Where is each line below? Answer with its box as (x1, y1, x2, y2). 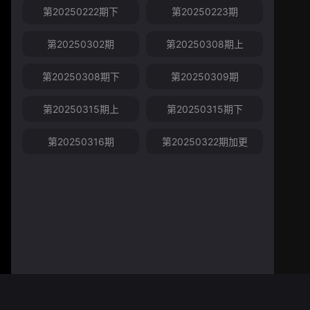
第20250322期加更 (161, 136, 248, 148)
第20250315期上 (42, 103, 119, 116)
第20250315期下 (166, 103, 243, 116)
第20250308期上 (165, 38, 244, 51)
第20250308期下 (42, 71, 120, 83)
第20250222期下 (43, 6, 118, 18)
